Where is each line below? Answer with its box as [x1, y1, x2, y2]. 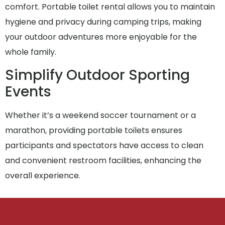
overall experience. [5, 170, 80, 182]
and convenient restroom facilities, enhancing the [5, 155, 201, 167]
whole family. [5, 46, 56, 58]
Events [5, 82, 51, 102]
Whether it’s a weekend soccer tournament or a [5, 109, 196, 122]
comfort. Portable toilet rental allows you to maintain [5, 1, 215, 13]
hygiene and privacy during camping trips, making [5, 16, 201, 28]
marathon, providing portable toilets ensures [5, 125, 182, 137]
